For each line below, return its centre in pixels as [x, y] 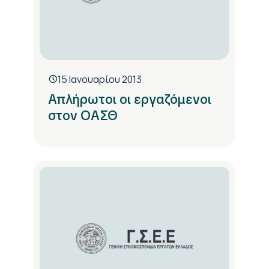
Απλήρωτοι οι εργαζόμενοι [130, 100]
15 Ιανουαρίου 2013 [100, 80]
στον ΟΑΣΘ [83, 116]
